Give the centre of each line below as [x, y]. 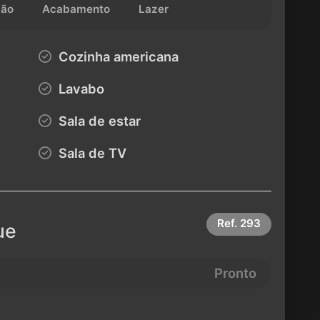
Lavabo [80, 89]
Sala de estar [98, 121]
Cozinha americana [117, 56]
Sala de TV [91, 153]
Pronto [235, 273]
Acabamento [76, 9]
